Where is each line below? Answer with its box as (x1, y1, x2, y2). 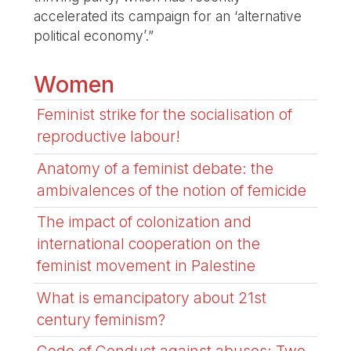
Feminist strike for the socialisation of (37, 105, 293, 125)
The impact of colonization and (37, 212, 252, 232)
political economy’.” (34, 27, 154, 44)
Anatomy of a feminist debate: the (37, 158, 274, 178)
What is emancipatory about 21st (37, 288, 267, 307)
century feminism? (37, 309, 166, 329)
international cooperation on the (37, 234, 261, 254)
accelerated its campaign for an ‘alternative (34, 7, 302, 24)
